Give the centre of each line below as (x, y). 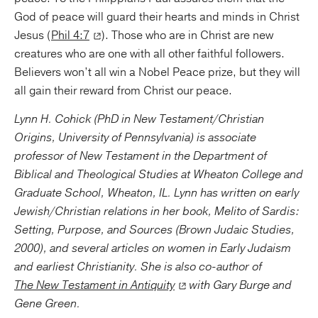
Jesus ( (33, 35)
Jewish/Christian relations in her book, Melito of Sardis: (157, 212)
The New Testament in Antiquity (94, 285)
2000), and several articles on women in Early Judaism (153, 248)
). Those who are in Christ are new (187, 35)
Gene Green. (47, 304)
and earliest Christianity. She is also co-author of (138, 267)
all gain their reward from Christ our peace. (123, 91)
